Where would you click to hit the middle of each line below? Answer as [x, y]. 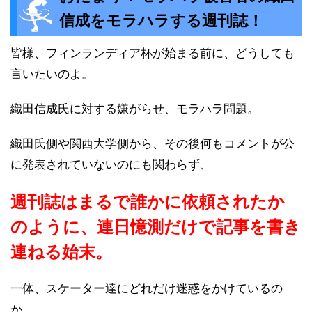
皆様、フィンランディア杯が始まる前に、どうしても [153, 54]
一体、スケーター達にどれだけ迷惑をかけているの [147, 289]
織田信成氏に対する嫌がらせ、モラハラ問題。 [135, 109]
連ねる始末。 [61, 252]
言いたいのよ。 [52, 75]
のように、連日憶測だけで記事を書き [156, 227]
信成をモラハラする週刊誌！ [161, 21]
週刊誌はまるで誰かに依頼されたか [148, 202]
